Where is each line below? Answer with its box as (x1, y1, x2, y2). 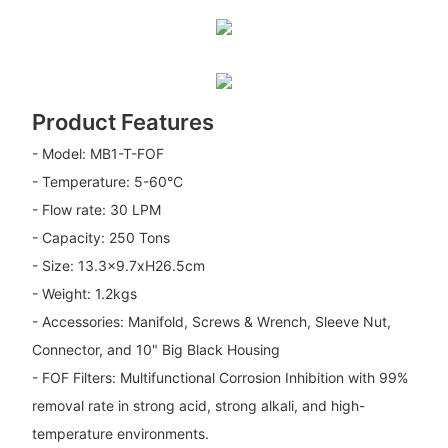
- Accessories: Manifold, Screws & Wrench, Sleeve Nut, (31, 313, 391, 331)
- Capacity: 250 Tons (31, 229, 170, 247)
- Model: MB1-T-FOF (31, 145, 164, 163)
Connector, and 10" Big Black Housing (31, 341, 280, 359)
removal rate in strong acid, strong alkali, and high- (31, 397, 365, 415)
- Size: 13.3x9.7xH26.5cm (31, 257, 205, 275)
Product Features (31, 109, 214, 135)
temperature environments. (31, 425, 209, 443)
